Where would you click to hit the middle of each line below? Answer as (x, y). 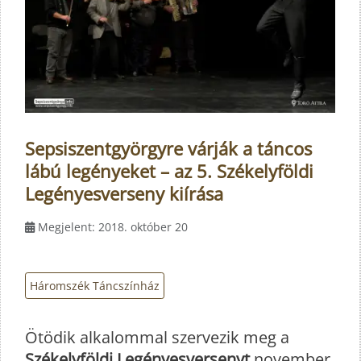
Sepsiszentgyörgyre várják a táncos (168, 148)
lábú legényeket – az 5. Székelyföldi (169, 170)
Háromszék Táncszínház (95, 285)
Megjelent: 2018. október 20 (113, 226)
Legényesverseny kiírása (124, 193)
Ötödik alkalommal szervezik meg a (157, 338)
